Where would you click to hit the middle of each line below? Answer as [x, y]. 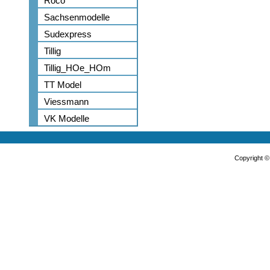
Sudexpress [68, 34]
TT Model [63, 85]
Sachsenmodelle [77, 17]
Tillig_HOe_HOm [77, 68]
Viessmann [66, 102]
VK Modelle [67, 118]
